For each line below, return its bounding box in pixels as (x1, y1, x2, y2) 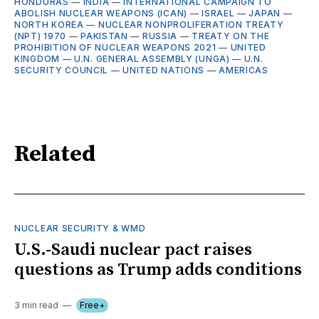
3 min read (14, 299, 58, 310)
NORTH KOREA (14, 19, 84, 30)
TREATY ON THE (192, 30, 270, 41)
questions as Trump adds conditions (14, 258, 302, 281)
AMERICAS (219, 64, 268, 75)
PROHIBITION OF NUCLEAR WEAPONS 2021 (14, 41, 216, 53)
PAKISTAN (80, 30, 128, 41)
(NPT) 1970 (14, 30, 66, 41)
